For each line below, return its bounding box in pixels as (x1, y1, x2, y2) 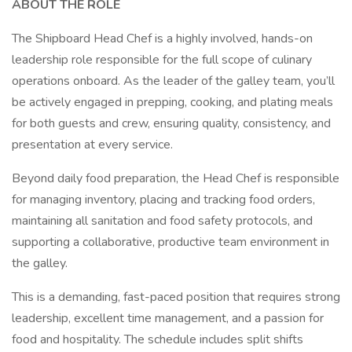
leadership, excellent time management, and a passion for (12, 310, 324, 327)
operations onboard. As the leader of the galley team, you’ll (12, 72, 335, 90)
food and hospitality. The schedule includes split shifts (12, 331, 303, 348)
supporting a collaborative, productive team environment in (12, 233, 329, 251)
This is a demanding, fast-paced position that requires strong (12, 288, 340, 306)
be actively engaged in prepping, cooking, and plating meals (12, 93, 333, 111)
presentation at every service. (12, 136, 173, 153)
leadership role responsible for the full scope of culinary (12, 51, 312, 68)
